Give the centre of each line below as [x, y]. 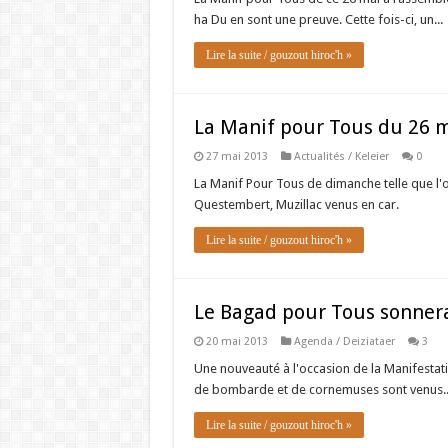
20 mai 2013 [236, 341]
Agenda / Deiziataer [344, 341]
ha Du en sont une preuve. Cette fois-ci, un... [318, 19]
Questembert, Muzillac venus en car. [296, 204]
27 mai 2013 [236, 156]
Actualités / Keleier [341, 156]
